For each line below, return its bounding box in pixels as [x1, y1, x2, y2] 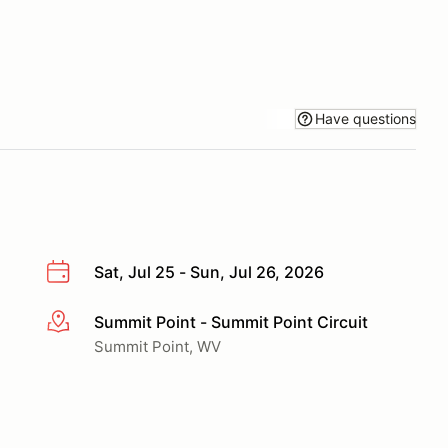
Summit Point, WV [94, 336, 221, 356]
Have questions [315, 109, 416, 127]
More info [45, 312, 118, 333]
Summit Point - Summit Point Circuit [94, 311, 368, 332]
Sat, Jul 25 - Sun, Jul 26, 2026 [94, 262, 324, 282]
